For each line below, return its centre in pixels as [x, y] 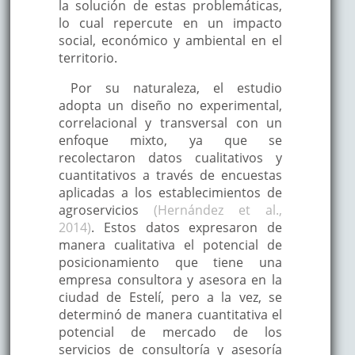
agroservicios [106, 210]
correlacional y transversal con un [170, 122]
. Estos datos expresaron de [187, 227]
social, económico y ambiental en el [170, 40]
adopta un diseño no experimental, [170, 105]
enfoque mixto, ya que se [170, 140]
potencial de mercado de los [170, 332]
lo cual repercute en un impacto [170, 23]
